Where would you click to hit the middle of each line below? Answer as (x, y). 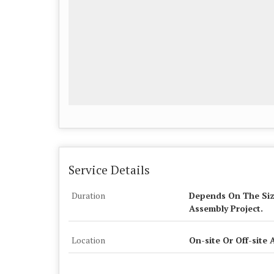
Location (88, 240)
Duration (88, 195)
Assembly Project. (226, 208)
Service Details (109, 170)
